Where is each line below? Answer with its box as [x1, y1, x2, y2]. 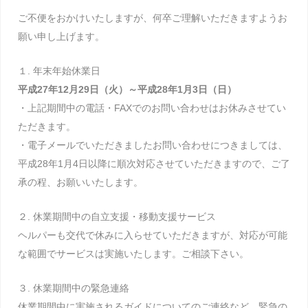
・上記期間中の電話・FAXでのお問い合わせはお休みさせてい [18, 102, 286, 114]
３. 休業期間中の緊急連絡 [18, 283, 129, 294]
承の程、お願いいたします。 [18, 177, 143, 188]
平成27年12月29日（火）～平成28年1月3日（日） [18, 84, 236, 96]
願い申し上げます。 [18, 31, 104, 43]
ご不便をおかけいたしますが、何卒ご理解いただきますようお [18, 12, 287, 24]
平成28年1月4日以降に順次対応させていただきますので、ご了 [18, 158, 290, 170]
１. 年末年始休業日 [18, 65, 100, 77]
